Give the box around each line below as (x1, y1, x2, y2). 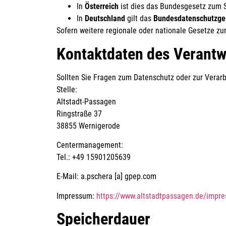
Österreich (85, 2, 119, 12)
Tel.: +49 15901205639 (56, 152, 131, 162)
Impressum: (56, 191, 96, 201)
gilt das (125, 14, 153, 24)
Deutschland (85, 14, 125, 24)
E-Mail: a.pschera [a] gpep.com (56, 172, 156, 182)
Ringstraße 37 (56, 108, 102, 119)
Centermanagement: (56, 140, 123, 150)
